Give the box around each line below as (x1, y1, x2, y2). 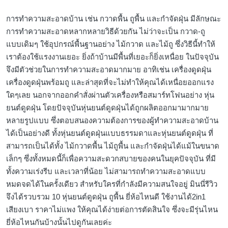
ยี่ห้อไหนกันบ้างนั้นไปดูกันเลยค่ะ (6, 218, 112, 227)
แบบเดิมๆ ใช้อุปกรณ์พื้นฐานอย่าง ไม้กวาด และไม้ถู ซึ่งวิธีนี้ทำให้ (6, 40, 215, 49)
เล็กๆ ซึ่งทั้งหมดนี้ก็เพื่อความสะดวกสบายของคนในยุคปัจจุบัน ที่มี (6, 154, 216, 163)
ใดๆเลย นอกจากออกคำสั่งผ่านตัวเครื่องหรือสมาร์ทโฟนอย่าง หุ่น (6, 91, 214, 100)
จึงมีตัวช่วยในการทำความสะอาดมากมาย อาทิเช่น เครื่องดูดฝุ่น (6, 65, 211, 74)
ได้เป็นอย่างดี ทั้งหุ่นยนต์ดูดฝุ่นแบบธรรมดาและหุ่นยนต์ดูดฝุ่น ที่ (6, 129, 213, 138)
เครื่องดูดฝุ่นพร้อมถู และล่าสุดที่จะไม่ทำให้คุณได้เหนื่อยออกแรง (6, 78, 214, 87)
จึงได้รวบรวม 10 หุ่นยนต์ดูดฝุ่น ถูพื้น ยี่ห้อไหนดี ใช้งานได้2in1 (6, 192, 206, 202)
